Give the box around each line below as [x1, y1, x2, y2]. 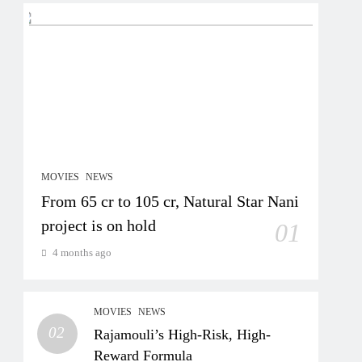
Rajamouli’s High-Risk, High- [94, 326, 271, 343]
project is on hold [41, 217, 157, 234]
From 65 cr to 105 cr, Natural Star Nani [41, 192, 300, 210]
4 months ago [53, 246, 112, 259]
